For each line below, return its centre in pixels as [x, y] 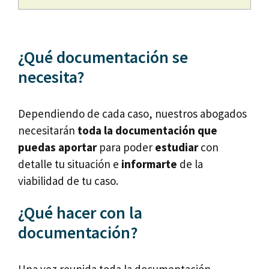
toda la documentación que [147, 131]
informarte [149, 164]
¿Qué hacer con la [80, 212]
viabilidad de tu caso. [68, 181]
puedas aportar [57, 147]
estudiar [177, 147]
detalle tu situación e [68, 164]
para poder [126, 147]
